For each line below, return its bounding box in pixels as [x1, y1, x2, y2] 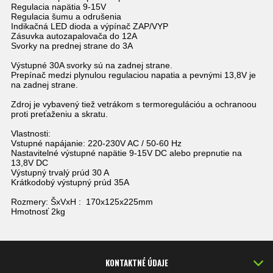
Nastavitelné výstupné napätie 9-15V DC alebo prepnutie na [11, 148, 242, 158]
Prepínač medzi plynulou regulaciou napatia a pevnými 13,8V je [11, 70, 256, 80]
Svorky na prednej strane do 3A [11, 41, 133, 51]
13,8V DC [11, 158, 51, 168]
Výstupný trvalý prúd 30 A [11, 168, 112, 178]
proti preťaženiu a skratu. [11, 109, 108, 119]
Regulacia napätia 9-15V [11, 2, 108, 12]
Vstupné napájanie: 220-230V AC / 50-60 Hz [11, 138, 182, 149]
